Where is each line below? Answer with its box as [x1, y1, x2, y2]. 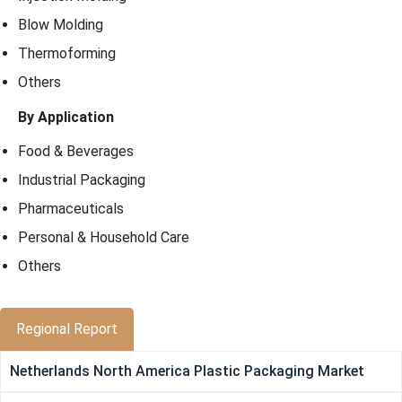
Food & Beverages [18, 143, 134, 161]
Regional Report [16, 320, 118, 338]
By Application [18, 109, 114, 127]
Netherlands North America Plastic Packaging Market [10, 363, 364, 380]
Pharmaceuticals [18, 200, 124, 218]
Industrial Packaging [18, 171, 145, 189]
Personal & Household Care [18, 229, 189, 247]
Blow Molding [18, 16, 103, 34]
